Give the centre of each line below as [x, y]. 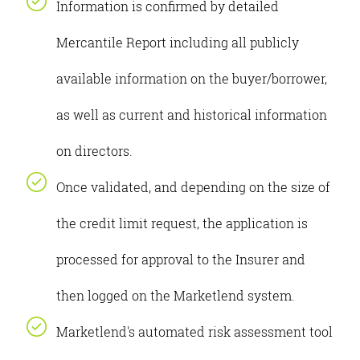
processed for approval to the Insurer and [181, 259]
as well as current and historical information [192, 115]
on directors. [94, 151]
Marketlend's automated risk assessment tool [194, 331]
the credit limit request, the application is [182, 223]
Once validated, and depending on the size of [193, 187]
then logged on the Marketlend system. [176, 295]
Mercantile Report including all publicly [178, 42]
